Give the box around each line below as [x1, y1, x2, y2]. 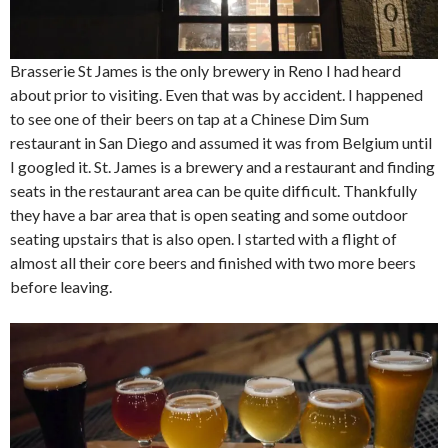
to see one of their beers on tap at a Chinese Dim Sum [10, 108, 369, 128]
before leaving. [10, 276, 112, 296]
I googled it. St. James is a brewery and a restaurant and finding [10, 156, 435, 176]
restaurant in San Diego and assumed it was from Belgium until [10, 132, 432, 152]
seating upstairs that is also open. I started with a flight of [10, 228, 397, 248]
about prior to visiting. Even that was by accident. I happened [10, 84, 423, 104]
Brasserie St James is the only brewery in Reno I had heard [10, 60, 401, 80]
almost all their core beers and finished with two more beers [10, 252, 416, 272]
